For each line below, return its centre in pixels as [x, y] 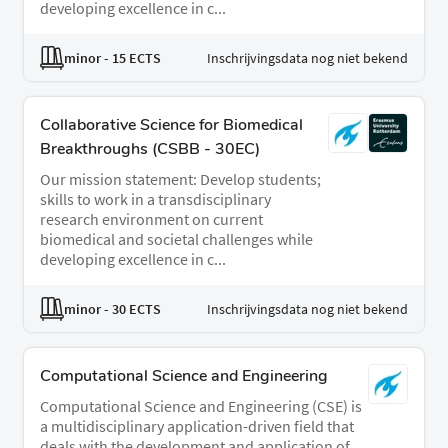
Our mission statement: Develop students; [180, 179]
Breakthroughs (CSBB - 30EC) [150, 149]
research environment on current [151, 219]
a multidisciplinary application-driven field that [197, 426]
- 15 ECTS [131, 57]
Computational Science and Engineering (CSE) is [201, 406]
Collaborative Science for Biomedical [171, 125]
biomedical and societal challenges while [176, 239]
